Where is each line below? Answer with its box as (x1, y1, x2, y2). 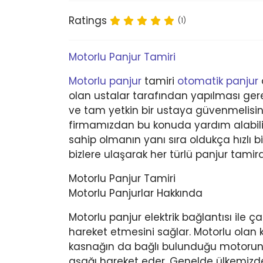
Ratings (69, 13, 107, 28)
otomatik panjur (177, 74, 258, 89)
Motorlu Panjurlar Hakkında (69, 186, 203, 201)
